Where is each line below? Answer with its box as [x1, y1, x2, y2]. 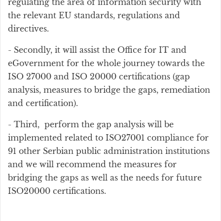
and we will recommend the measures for [8, 159, 177, 169]
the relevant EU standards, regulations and [8, 10, 180, 20]
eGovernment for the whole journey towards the [8, 58, 205, 68]
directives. [8, 24, 49, 34]
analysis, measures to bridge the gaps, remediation [8, 85, 210, 95]
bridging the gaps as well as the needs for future [8, 173, 202, 183]
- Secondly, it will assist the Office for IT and [8, 45, 186, 55]
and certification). [8, 98, 80, 108]
